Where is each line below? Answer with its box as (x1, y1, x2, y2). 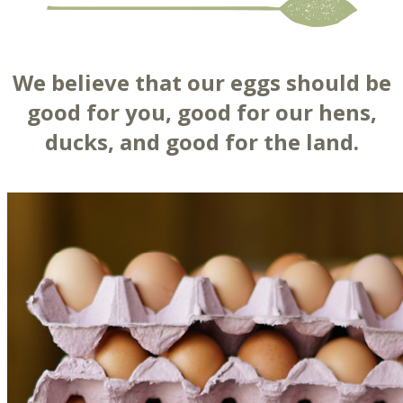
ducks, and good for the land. (44, 127, 359, 157)
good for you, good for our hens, (26, 97, 377, 128)
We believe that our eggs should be (12, 67, 391, 98)
